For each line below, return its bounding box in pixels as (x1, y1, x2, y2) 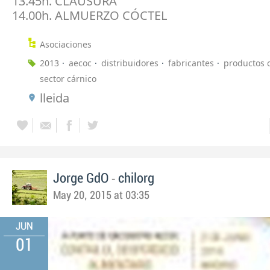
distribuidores (101, 57, 159, 69)
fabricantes (168, 57, 214, 69)
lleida (40, 89, 69, 106)
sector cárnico (40, 72, 96, 84)
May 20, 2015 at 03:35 (53, 189, 149, 201)
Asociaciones (40, 38, 92, 50)
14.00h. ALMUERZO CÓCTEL (12, 7, 168, 24)
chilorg (118, 171, 154, 186)
